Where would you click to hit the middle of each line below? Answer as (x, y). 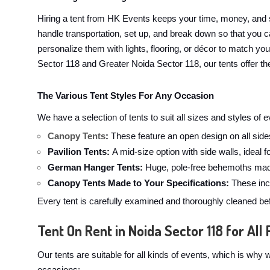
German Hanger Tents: (96, 168)
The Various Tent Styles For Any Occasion (126, 96)
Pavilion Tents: (80, 152)
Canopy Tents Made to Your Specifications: (138, 183)
